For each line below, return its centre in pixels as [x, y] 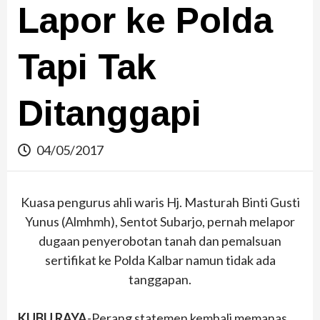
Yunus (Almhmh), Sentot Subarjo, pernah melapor [160, 222]
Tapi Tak [87, 67]
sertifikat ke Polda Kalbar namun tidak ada [160, 260]
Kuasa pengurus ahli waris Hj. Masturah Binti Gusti [160, 202]
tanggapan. [160, 280]
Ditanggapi [110, 114]
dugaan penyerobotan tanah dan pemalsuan [160, 241]
